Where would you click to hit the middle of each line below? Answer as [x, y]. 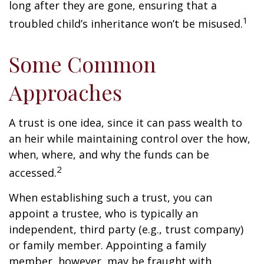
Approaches [65, 92]
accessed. [33, 173]
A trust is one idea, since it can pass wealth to [126, 123]
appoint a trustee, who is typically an [103, 213]
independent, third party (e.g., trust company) [126, 229]
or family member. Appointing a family [108, 245]
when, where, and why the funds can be [109, 154]
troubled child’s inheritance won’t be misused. [126, 24]
